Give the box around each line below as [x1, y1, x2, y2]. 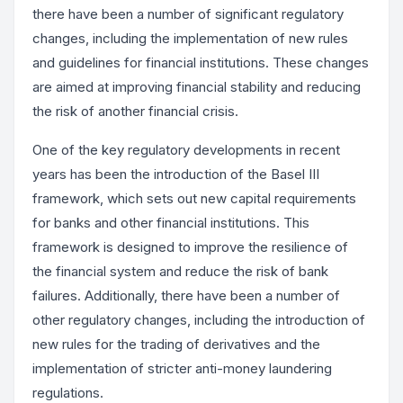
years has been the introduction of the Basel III [32, 166, 319, 184]
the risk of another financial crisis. [32, 102, 238, 120]
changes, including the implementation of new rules [32, 29, 348, 47]
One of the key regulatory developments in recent [32, 141, 340, 159]
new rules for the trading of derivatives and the [32, 336, 320, 354]
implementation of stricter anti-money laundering [32, 360, 332, 378]
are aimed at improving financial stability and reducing [32, 77, 361, 95]
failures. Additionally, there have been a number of [32, 287, 340, 305]
